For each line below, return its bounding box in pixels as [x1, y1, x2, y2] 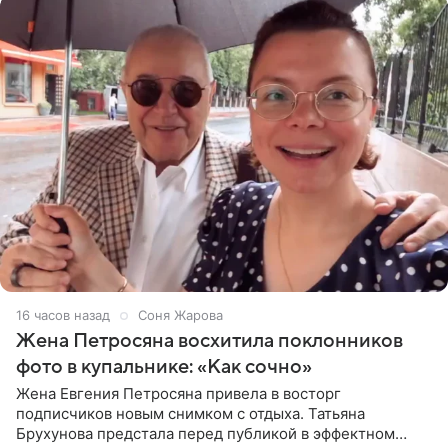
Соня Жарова [138, 307, 223, 324]
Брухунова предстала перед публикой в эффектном [16, 424, 395, 444]
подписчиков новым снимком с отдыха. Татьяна [16, 404, 365, 424]
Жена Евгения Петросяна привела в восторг [16, 384, 341, 404]
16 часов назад [16, 307, 110, 324]
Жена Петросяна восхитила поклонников [16, 330, 403, 353]
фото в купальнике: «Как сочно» [16, 356, 312, 379]
